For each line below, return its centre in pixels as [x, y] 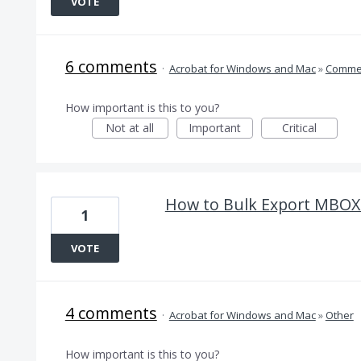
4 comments [111, 313]
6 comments [111, 66]
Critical [299, 128]
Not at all [130, 128]
